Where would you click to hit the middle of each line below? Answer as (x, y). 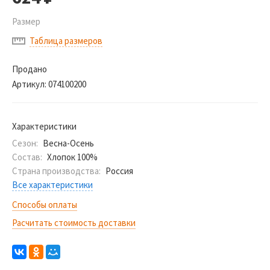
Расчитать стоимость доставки (74, 223)
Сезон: (25, 143)
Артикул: (29, 84)
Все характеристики (52, 185)
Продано (30, 69)
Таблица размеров (66, 41)
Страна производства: (56, 171)
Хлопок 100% (72, 157)
